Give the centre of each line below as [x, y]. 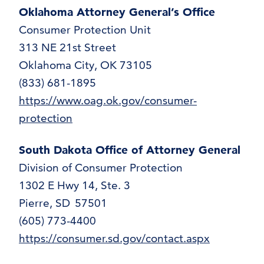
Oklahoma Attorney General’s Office [119, 12]
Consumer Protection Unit [86, 30]
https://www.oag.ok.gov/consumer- [108, 100]
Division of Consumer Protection [102, 168]
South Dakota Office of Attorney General [131, 150]
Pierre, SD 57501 [65, 203]
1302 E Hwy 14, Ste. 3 [76, 185]
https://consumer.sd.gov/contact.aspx [114, 238]
